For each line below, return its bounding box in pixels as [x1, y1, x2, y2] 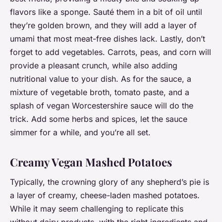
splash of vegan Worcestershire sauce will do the [10, 100, 193, 111]
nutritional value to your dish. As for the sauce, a [10, 73, 191, 84]
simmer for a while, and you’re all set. [10, 127, 151, 137]
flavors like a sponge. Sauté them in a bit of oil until [10, 6, 202, 17]
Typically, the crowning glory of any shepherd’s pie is [10, 176, 209, 187]
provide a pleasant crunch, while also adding [10, 60, 177, 70]
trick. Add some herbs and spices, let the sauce [10, 113, 187, 124]
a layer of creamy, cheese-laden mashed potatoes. [10, 190, 200, 200]
